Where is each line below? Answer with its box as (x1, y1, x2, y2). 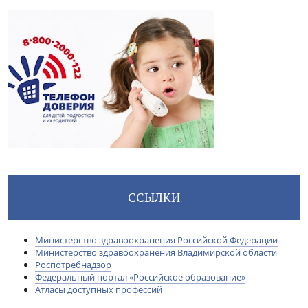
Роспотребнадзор (34, 258, 111, 271)
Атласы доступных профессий (34, 283, 162, 296)
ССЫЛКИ (128, 189, 180, 206)
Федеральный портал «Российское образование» (34, 271, 245, 283)
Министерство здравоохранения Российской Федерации (34, 234, 278, 246)
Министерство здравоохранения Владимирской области (34, 246, 277, 258)
